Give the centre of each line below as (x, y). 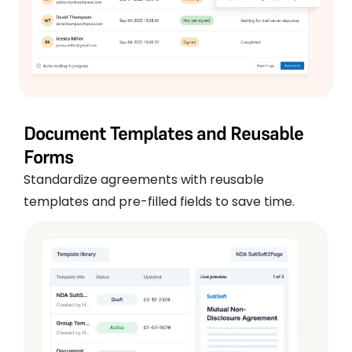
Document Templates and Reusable (163, 133)
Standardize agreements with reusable (144, 179)
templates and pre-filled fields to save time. (159, 201)
